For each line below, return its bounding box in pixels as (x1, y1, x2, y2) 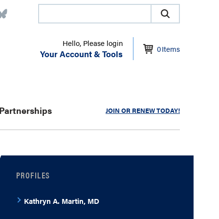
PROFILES (16, 169, 50, 181)
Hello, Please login (63, 38, 123, 48)
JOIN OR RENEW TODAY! (106, 106, 180, 115)
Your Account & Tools (40, 48, 123, 60)
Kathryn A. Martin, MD (23, 196, 99, 206)
